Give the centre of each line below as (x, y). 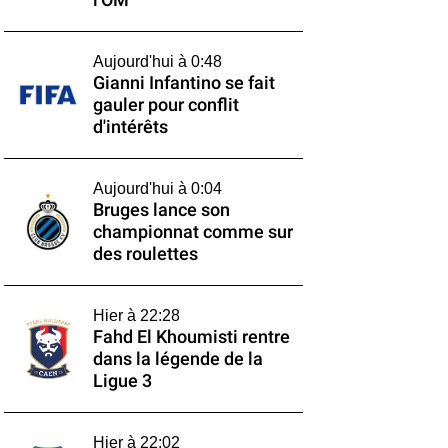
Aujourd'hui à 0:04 (157, 188)
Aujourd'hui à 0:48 (157, 61)
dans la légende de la (177, 359)
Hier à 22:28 (136, 315)
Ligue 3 (122, 381)
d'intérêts (130, 127)
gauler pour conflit (165, 105)
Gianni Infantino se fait (183, 83)
